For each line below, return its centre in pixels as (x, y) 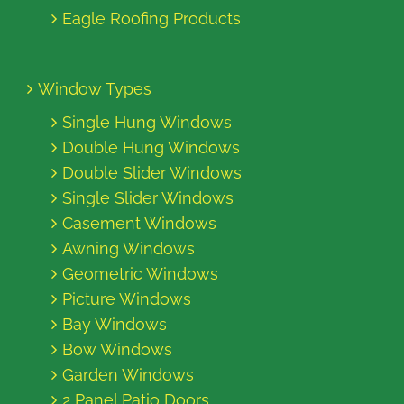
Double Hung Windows (151, 148)
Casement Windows (139, 224)
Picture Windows (127, 299)
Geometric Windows (140, 274)
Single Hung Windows (147, 123)
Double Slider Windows (152, 173)
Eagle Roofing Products (151, 19)
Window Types (95, 89)
